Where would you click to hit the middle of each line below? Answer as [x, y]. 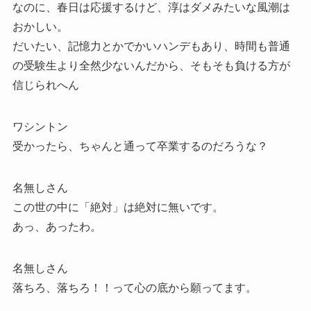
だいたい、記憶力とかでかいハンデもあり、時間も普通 [151, 46]
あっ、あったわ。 [57, 226]
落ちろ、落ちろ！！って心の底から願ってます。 [134, 287]
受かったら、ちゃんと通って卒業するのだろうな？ [140, 146]
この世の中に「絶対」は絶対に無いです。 [118, 207]
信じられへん [45, 85]
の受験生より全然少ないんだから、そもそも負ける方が [151, 65]
